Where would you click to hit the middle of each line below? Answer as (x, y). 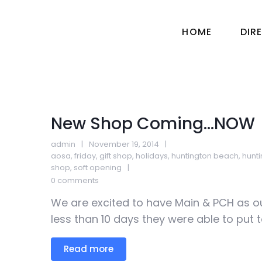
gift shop (116, 156)
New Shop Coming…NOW (153, 124)
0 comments (75, 180)
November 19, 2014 (124, 144)
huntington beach (205, 156)
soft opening (98, 168)
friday (85, 156)
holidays (152, 156)
